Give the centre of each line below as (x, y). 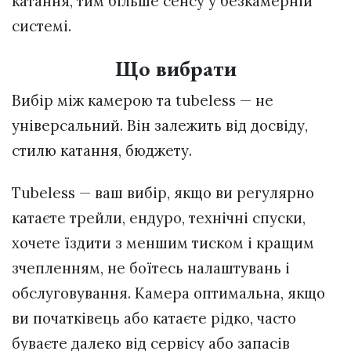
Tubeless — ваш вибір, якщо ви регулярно (163, 192)
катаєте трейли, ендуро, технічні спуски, (159, 217)
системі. (42, 25)
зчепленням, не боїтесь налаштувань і (151, 268)
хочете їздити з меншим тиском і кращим (163, 242)
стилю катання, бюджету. (102, 150)
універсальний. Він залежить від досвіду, (160, 125)
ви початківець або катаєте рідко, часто (154, 318)
